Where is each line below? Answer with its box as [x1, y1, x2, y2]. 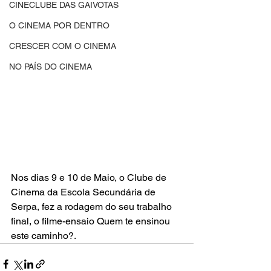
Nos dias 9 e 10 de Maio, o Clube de [11, 172, 169, 184]
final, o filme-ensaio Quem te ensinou [11, 215, 172, 227]
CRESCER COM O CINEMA [9, 41, 116, 51]
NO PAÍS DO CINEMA [9, 62, 92, 71]
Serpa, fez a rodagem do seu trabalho [11, 201, 174, 213]
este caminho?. [11, 230, 76, 242]
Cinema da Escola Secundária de [11, 186, 158, 198]
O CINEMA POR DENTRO [9, 21, 109, 30]
